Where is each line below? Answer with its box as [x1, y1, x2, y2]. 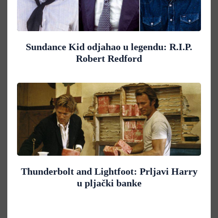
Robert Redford [76, 53, 142, 64]
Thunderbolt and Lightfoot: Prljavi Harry [20, 166, 198, 177]
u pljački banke [76, 178, 142, 189]
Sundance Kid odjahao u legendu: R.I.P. [26, 41, 192, 53]
